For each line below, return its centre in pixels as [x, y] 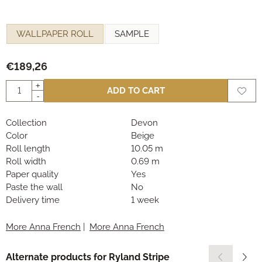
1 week [145, 200]
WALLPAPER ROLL [55, 34]
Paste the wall [34, 187]
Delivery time [33, 200]
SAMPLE [132, 34]
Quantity [22, 86]
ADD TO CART [136, 91]
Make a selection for [44, 20]
